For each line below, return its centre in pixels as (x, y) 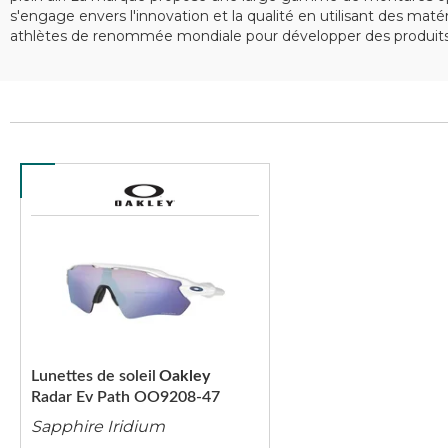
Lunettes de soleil (93, 376)
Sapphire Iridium (98, 426)
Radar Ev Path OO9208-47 (125, 397)
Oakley (184, 376)
